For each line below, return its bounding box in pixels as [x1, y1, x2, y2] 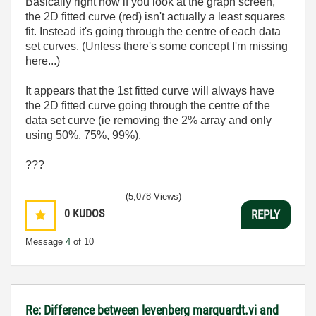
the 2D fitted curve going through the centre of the [25, 99, 270, 111]
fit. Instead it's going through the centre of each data [25, 25, 281, 37]
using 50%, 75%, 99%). [25, 129, 141, 141]
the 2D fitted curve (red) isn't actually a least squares [25, 11, 285, 23]
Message [25, 236, 66, 247]
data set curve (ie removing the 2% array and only [25, 114, 272, 126]
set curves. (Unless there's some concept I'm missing [25, 40, 288, 52]
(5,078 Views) [126, 191, 181, 202]
